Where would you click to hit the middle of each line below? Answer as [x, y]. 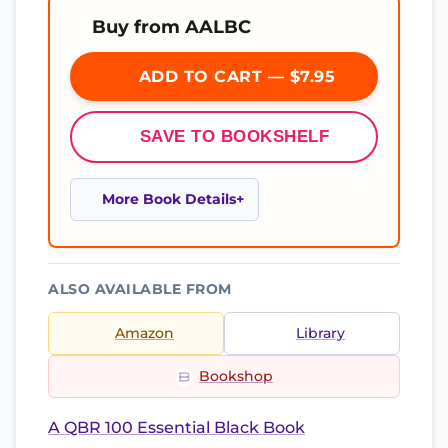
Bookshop [236, 376]
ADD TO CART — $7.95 [234, 76]
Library [320, 333]
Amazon [144, 333]
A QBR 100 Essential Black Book [176, 427]
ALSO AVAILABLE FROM [140, 289]
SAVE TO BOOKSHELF [234, 136]
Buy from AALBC [171, 26]
